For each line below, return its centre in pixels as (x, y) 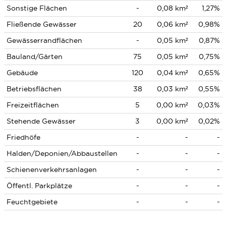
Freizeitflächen (33, 105)
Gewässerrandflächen (44, 40)
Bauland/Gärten (34, 56)
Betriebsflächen (34, 89)
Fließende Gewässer (41, 24)
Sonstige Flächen (37, 8)
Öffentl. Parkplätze (39, 186)
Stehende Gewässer (41, 121)
